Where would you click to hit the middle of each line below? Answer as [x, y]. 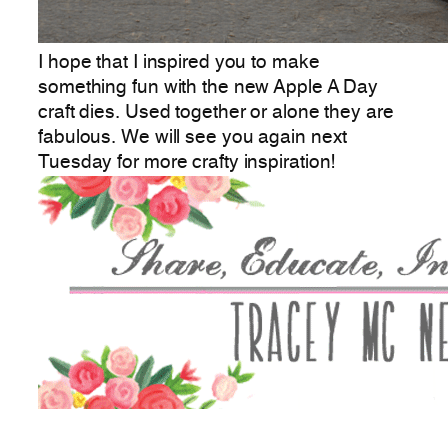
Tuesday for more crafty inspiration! [187, 162]
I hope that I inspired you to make [179, 62]
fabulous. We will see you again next [193, 137]
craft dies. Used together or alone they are [216, 112]
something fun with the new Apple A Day [208, 87]
